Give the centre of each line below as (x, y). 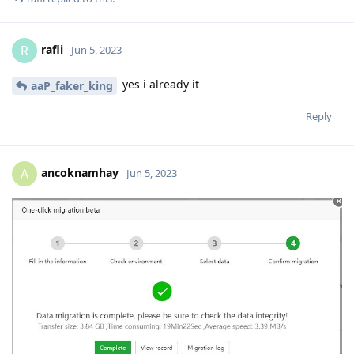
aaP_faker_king (72, 86)
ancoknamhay (80, 172)
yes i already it (159, 85)
